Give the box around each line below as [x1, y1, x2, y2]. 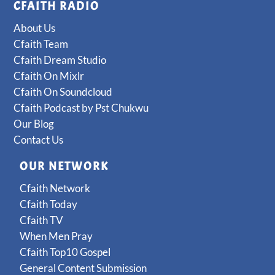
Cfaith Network [20, 181, 91, 195]
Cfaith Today [20, 197, 78, 211]
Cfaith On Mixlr [14, 69, 85, 82]
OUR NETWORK [20, 158, 109, 174]
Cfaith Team [14, 37, 69, 50]
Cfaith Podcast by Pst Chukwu [14, 101, 149, 114]
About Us [14, 21, 56, 34]
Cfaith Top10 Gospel [20, 245, 111, 258]
